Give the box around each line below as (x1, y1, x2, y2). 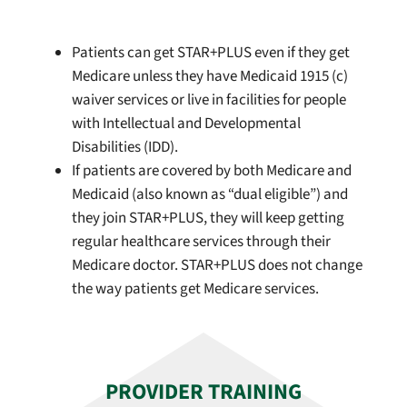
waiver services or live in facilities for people (71, 89, 346, 112)
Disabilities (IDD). (71, 136, 178, 159)
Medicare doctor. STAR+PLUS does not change (71, 254, 362, 277)
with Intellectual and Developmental (71, 113, 301, 135)
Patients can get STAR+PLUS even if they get (71, 42, 350, 65)
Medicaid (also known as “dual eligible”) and (71, 184, 348, 206)
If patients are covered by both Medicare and (71, 160, 352, 183)
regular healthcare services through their (71, 231, 331, 253)
